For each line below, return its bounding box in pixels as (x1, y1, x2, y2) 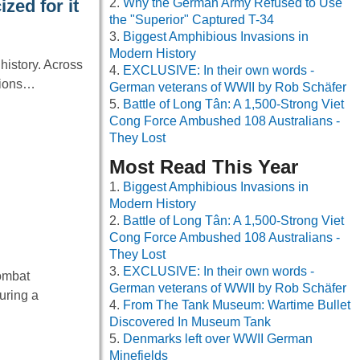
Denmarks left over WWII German (123, 332, 313, 346)
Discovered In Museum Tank (109, 315, 271, 329)
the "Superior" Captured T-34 (109, 13, 274, 27)
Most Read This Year (109, 156, 298, 178)
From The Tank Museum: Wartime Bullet (123, 298, 350, 313)
